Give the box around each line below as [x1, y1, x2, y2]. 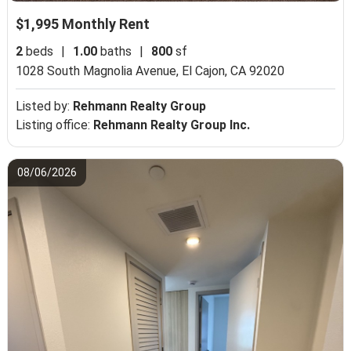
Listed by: [16, 98, 74, 114]
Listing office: [16, 117, 94, 132]
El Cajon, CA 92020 [182, 63, 285, 78]
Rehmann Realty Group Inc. [93, 117, 251, 132]
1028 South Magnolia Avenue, [16, 63, 183, 78]
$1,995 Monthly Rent [16, 15, 150, 32]
